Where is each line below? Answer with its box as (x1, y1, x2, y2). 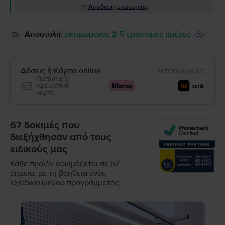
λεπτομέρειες (157, 66, 204, 76)
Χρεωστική (36, 81, 70, 90)
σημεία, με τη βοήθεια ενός (10, 168, 106, 178)
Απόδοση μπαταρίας (88, 3, 148, 11)
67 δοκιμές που (10, 119, 80, 131)
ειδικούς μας (10, 143, 67, 155)
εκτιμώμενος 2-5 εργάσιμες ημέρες (65, 29, 191, 39)
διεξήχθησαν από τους (10, 131, 111, 143)
